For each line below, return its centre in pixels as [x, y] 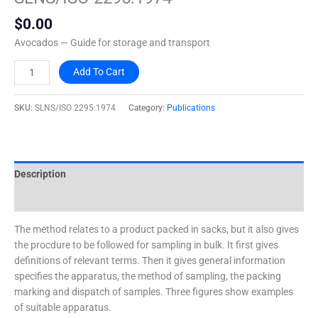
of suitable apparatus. [63, 308]
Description [40, 174]
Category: [148, 108]
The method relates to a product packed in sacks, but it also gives [157, 230]
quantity [32, 7]
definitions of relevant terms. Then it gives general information [150, 261]
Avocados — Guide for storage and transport [112, 43]
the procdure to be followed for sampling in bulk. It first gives [146, 245]
